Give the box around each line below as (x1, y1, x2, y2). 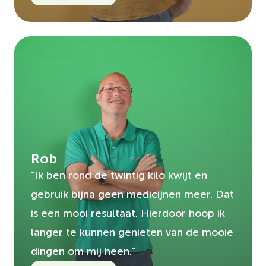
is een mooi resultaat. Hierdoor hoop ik (31, 207, 225, 219)
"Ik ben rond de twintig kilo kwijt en (31, 169, 207, 181)
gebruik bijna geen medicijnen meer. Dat (31, 188, 234, 200)
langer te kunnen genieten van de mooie (31, 226, 233, 238)
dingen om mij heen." (31, 245, 135, 257)
